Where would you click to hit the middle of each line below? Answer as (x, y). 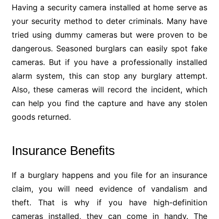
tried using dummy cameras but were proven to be (109, 35)
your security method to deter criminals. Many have (109, 21)
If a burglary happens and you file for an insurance (109, 175)
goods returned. (41, 117)
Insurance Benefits (63, 151)
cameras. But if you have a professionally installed (109, 62)
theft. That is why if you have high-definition (109, 203)
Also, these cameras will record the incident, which (109, 90)
